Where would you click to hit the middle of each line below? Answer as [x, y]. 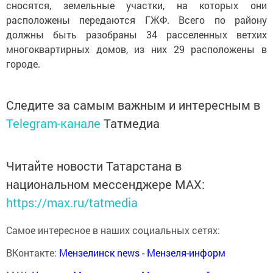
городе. [23, 64]
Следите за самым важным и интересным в [133, 105]
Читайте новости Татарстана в [94, 166]
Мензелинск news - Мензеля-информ [142, 253]
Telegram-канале [53, 123]
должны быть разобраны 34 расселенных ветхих [136, 35]
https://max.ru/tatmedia [72, 203]
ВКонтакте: [33, 253]
